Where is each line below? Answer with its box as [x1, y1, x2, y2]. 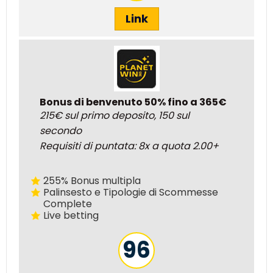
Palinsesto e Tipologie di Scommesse [43, 185, 219, 199]
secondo [40, 123, 82, 138]
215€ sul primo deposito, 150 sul [40, 108, 190, 122]
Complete [43, 196, 93, 211]
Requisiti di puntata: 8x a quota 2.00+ [40, 138, 219, 153]
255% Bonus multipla [43, 173, 141, 188]
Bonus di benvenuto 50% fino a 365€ [40, 94, 227, 109]
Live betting [43, 208, 99, 222]
